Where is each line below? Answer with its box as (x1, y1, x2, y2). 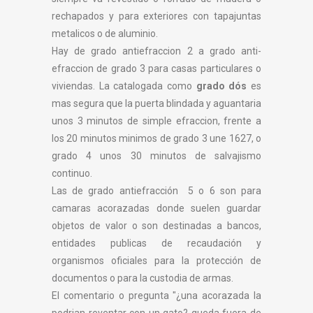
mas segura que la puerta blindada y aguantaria (52, 98, 261, 109)
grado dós (196, 80, 247, 92)
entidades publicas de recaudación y (52, 238, 261, 249)
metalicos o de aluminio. (52, 28, 158, 39)
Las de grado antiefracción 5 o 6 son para (52, 185, 261, 196)
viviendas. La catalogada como (52, 80, 196, 92)
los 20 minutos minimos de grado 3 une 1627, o (52, 133, 261, 144)
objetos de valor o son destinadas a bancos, (52, 220, 261, 231)
